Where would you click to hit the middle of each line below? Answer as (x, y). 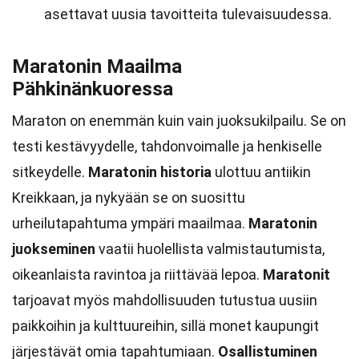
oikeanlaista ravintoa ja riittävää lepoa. (137, 274)
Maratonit (296, 274)
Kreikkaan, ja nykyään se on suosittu (129, 198)
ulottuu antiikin (261, 172)
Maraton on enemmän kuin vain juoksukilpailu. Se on (179, 121)
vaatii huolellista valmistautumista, (210, 249)
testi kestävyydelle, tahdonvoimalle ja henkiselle (167, 146)
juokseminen (54, 249)
